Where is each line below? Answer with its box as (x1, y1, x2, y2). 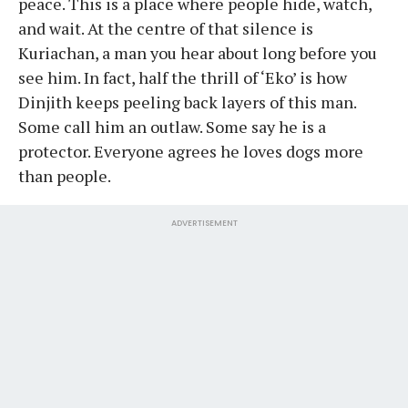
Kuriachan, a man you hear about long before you (18, 41, 377, 64)
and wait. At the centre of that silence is (18, 16, 313, 39)
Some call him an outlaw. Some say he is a (18, 115, 326, 138)
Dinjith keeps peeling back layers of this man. (18, 90, 356, 113)
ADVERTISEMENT (170, 217, 238, 229)
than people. (18, 164, 111, 187)
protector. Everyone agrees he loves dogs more (18, 139, 363, 162)
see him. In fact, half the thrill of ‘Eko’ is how (18, 66, 347, 88)
